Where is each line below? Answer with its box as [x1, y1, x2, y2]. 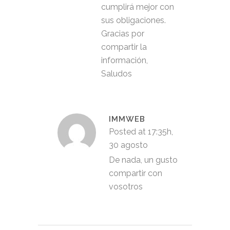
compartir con [109, 168, 162, 178]
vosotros [109, 182, 143, 191]
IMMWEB [109, 114, 145, 124]
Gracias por [101, 29, 144, 39]
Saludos [101, 69, 132, 79]
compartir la [101, 42, 147, 52]
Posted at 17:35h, [109, 127, 173, 137]
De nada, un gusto [109, 155, 178, 165]
